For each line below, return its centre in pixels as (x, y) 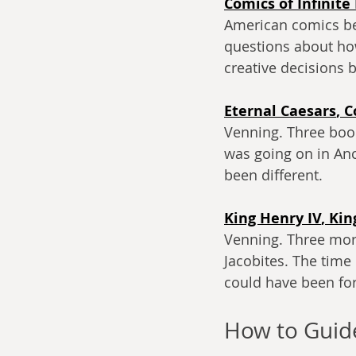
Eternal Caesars (280, 110)
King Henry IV (273, 218)
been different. (275, 174)
